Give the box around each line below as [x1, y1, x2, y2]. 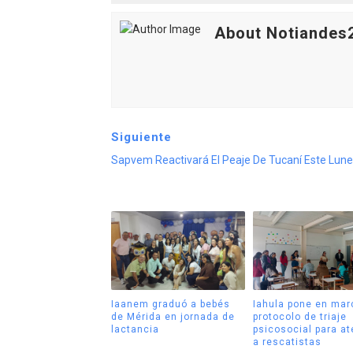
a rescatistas [253, 336, 321, 347]
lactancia [110, 323, 159, 335]
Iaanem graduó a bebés [110, 298, 230, 310]
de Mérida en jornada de [110, 310, 235, 322]
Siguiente [110, 130, 172, 145]
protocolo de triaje [253, 310, 347, 322]
